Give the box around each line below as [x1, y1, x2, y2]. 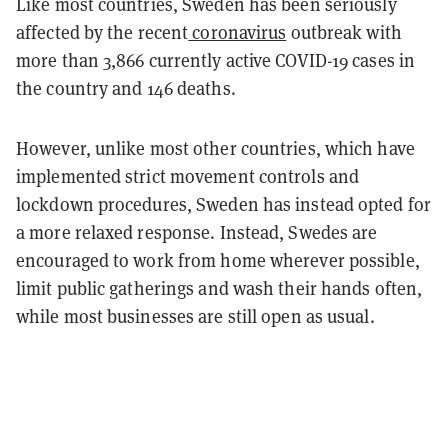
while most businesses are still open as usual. [16, 305, 375, 329]
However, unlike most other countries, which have [16, 137, 415, 161]
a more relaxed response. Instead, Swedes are [16, 221, 378, 245]
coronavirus [188, 21, 287, 45]
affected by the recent [16, 21, 189, 45]
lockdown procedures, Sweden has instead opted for [16, 193, 431, 217]
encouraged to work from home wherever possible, [16, 249, 420, 273]
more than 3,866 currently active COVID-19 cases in [16, 49, 416, 73]
